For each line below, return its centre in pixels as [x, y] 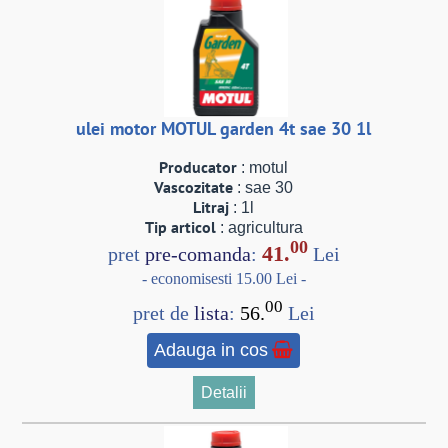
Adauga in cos [211, 349]
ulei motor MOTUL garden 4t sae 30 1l [224, 129]
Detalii [223, 392]
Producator [198, 166]
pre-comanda [197, 253]
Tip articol [180, 226]
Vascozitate [194, 186]
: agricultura [259, 227]
